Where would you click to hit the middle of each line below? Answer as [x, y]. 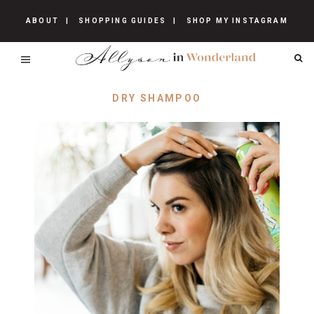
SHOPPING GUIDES [123, 21]
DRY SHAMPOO [157, 98]
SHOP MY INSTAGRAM [237, 21]
